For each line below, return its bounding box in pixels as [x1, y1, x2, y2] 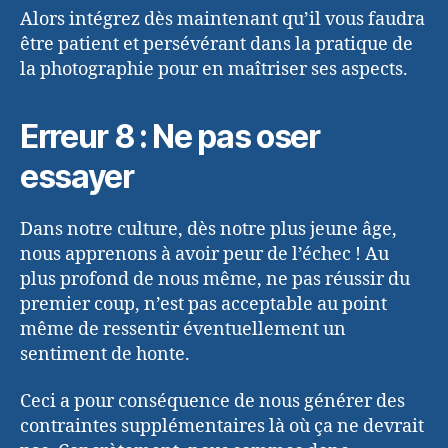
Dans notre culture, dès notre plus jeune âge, [20, 217, 397, 241]
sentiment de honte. [20, 342, 190, 366]
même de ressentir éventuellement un [20, 317, 346, 341]
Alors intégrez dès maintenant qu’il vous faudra [20, 7, 425, 31]
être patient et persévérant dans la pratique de [20, 32, 413, 56]
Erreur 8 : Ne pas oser [20, 116, 320, 156]
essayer [20, 156, 134, 196]
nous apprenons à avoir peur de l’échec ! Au [20, 242, 389, 266]
